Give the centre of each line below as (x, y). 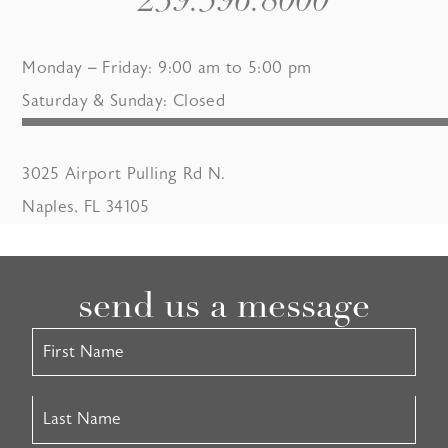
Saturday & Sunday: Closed (123, 100)
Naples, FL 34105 (86, 206)
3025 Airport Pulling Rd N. (124, 173)
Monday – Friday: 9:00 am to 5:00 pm (167, 67)
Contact (60, 336)
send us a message (224, 307)
